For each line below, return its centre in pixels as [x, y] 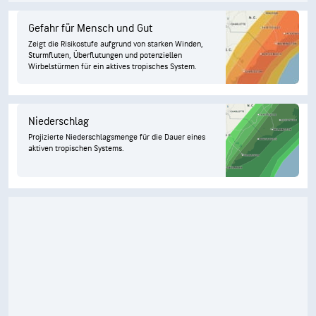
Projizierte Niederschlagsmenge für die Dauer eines [117, 137]
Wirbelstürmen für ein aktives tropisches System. [113, 67]
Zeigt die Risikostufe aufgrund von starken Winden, [116, 44]
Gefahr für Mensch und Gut [90, 29]
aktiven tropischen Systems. [76, 148]
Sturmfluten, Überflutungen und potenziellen [105, 55]
